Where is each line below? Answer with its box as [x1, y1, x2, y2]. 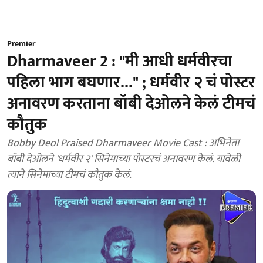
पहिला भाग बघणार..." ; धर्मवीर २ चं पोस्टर [7, 69, 255, 96]
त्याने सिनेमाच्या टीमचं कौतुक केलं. [7, 166, 131, 184]
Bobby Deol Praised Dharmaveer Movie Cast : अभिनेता [7, 134, 239, 152]
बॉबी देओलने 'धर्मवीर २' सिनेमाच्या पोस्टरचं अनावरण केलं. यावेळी [7, 150, 240, 168]
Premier [7, 37, 35, 50]
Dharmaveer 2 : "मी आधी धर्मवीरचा [7, 48, 232, 75]
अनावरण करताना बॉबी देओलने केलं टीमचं [7, 90, 255, 117]
